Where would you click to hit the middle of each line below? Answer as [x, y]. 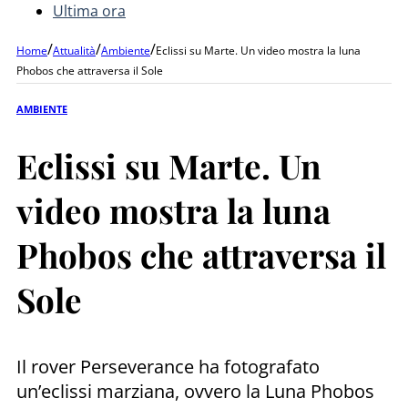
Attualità [74, 50]
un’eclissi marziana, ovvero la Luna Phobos [195, 391]
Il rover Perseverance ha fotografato [168, 366]
